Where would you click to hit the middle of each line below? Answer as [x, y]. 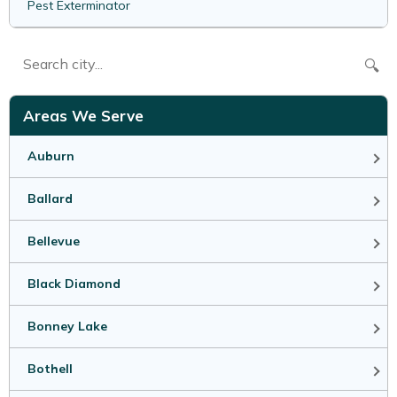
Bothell [50, 369]
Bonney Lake [67, 327]
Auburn [51, 156]
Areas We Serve [83, 116]
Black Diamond [74, 284]
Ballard [50, 199]
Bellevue [54, 241]
